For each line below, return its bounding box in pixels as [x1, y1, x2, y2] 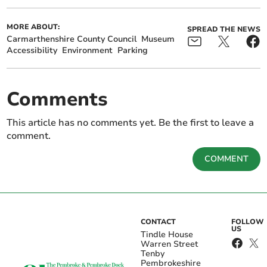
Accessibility [7, 45, 58, 57]
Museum [141, 33, 175, 45]
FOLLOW [231, 217, 264, 227]
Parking [117, 45, 148, 57]
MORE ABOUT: [7, 22, 60, 32]
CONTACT [141, 217, 176, 227]
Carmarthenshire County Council [7, 33, 137, 45]
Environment [62, 45, 113, 57]
